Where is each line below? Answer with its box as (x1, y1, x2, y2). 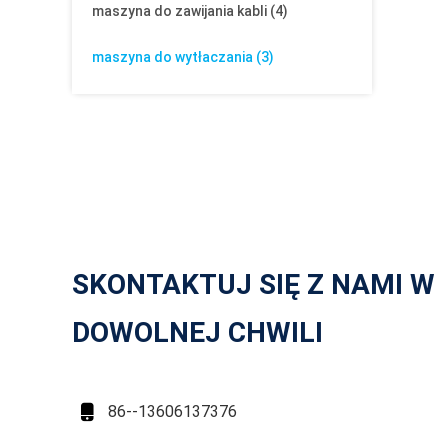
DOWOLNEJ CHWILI (72, 316, 323, 349)
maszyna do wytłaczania (92, 49, 253, 65)
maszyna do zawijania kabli (92, 3, 267, 19)
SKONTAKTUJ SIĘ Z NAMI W (72, 268, 435, 301)
